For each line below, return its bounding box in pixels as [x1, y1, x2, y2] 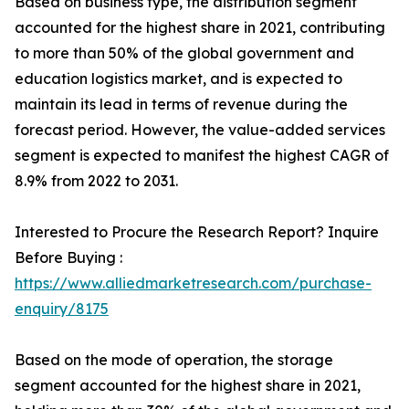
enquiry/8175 [15, 299, 109, 318]
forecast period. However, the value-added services [15, 121, 385, 139]
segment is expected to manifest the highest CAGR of [15, 146, 389, 164]
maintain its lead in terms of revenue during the [15, 95, 348, 113]
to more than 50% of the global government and [15, 44, 354, 62]
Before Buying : [15, 248, 122, 267]
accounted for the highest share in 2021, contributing [15, 18, 385, 37]
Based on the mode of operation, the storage [15, 351, 333, 369]
